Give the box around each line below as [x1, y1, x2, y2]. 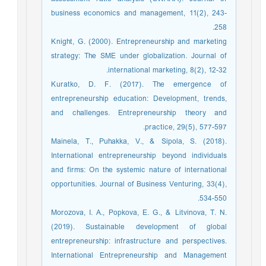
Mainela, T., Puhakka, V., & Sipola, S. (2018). [54, 135, 230, 148]
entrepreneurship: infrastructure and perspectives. [54, 235, 230, 248]
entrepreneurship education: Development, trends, [54, 92, 230, 106]
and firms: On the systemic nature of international [54, 163, 230, 177]
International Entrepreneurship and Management [54, 249, 230, 262]
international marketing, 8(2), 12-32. [111, 64, 230, 77]
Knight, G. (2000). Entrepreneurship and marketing [54, 35, 230, 49]
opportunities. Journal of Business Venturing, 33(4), [54, 178, 230, 191]
